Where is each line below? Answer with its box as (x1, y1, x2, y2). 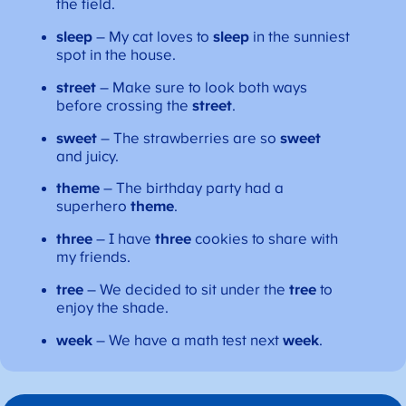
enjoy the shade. (55, 299, 169, 316)
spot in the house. (55, 47, 176, 63)
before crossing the (55, 97, 192, 114)
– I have (92, 231, 151, 248)
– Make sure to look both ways (95, 79, 307, 96)
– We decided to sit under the (82, 281, 285, 298)
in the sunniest (248, 29, 350, 45)
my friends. (55, 249, 138, 266)
